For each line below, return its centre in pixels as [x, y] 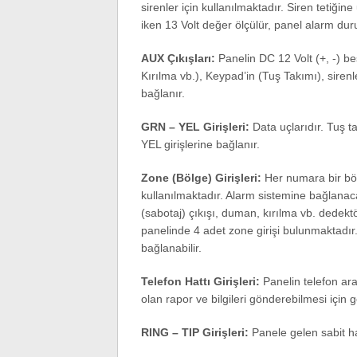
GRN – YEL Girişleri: [195, 127]
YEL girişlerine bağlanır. [200, 144]
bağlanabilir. [171, 248]
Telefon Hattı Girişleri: [200, 281]
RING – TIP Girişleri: [194, 332]
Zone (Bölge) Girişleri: [201, 178]
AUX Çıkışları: [178, 58]
